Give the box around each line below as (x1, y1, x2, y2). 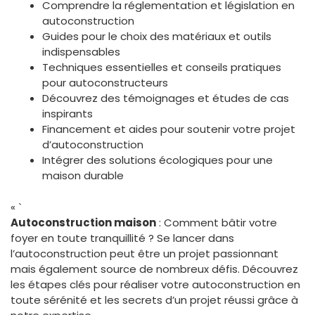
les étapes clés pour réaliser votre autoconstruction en (11, 276, 300, 292)
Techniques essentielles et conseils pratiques (42, 60, 281, 75)
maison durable (42, 168, 124, 184)
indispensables (42, 44, 120, 60)
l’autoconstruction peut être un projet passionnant (11, 245, 278, 261)
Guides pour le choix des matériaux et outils (42, 29, 271, 44)
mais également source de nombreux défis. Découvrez (11, 261, 298, 276)
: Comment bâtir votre (156, 214, 277, 230)
